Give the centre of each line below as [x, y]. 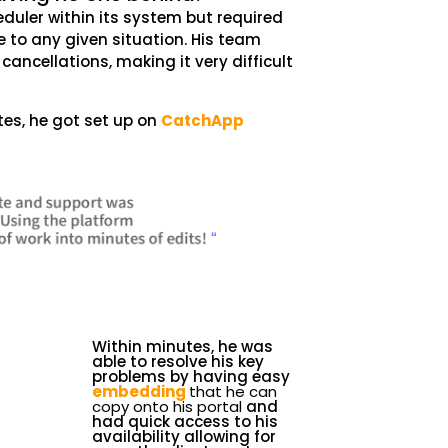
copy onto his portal [169, 407]
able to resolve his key [178, 362]
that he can [233, 392]
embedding [141, 392]
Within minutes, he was [183, 347]
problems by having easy [191, 377]
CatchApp [203, 120]
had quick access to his [185, 422]
